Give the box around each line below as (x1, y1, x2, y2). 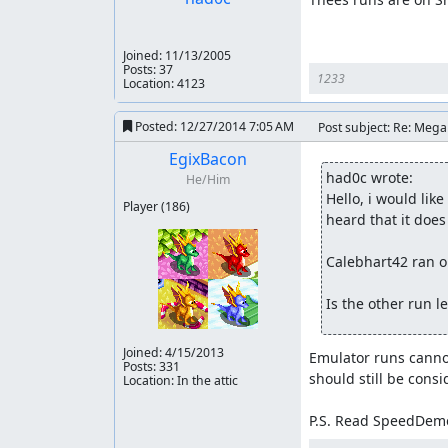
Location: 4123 (123, 75, 205, 92)
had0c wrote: (325, 168, 413, 187)
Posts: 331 (123, 358, 180, 375)
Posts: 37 (123, 61, 173, 78)
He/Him (185, 171, 230, 188)
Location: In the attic (123, 372, 238, 389)
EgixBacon (168, 148, 247, 170)
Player (123, 198, 161, 215)
